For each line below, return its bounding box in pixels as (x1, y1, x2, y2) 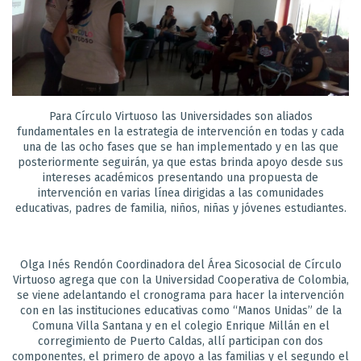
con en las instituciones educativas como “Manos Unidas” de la (19, 303, 342, 317)
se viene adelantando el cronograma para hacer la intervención (17, 288, 344, 302)
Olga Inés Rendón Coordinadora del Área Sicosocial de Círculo (19, 257, 342, 272)
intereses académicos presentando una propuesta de (43, 170, 318, 185)
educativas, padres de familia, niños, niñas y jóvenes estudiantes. (15, 201, 346, 215)
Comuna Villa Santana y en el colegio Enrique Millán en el (31, 318, 330, 333)
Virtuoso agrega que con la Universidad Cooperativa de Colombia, (12, 272, 349, 287)
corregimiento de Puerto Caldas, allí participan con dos (38, 334, 323, 348)
